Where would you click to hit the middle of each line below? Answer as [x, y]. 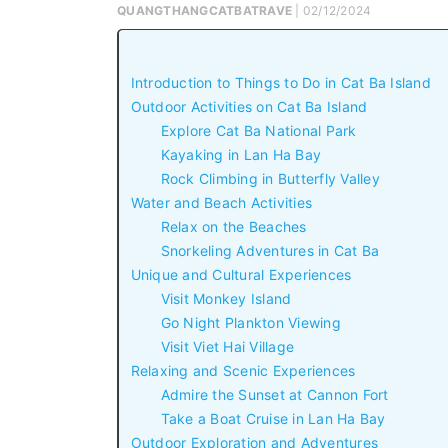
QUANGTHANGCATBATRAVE [204, 10]
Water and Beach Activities [221, 203]
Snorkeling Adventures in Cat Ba [270, 251]
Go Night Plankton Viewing [250, 323]
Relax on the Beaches [233, 227]
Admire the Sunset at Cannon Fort [274, 395]
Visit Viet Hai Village [227, 347]
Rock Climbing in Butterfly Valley [270, 179]
